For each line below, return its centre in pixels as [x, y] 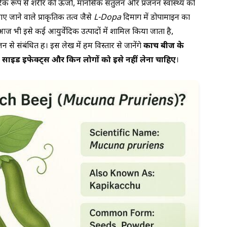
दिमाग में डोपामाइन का [156, 18]
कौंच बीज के [164, 46]
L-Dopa [107, 18]
